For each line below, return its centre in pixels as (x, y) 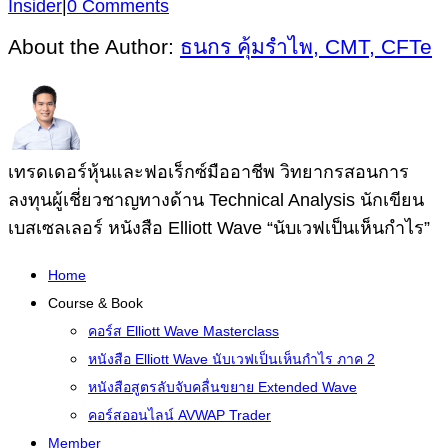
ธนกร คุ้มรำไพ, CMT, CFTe (306, 46)
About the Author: (94, 46)
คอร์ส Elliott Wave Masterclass (183, 330)
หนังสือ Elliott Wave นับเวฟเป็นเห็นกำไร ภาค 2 (231, 358)
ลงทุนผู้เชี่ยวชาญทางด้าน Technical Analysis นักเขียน (216, 199)
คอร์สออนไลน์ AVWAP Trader (179, 414)
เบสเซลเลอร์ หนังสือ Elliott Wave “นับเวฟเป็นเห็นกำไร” (219, 227)
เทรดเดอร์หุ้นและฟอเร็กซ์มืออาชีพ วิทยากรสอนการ (208, 171)
